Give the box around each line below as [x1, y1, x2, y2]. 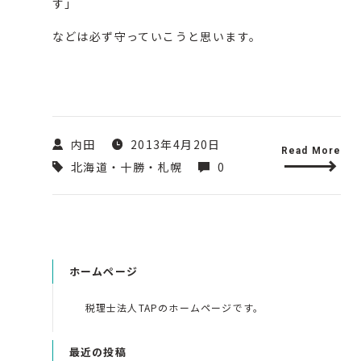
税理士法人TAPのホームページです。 [85, 301, 264, 315]
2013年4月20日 [127, 136, 221, 153]
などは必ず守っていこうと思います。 [52, 28, 262, 45]
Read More [280, 145, 342, 157]
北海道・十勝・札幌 [67, 159, 183, 176]
